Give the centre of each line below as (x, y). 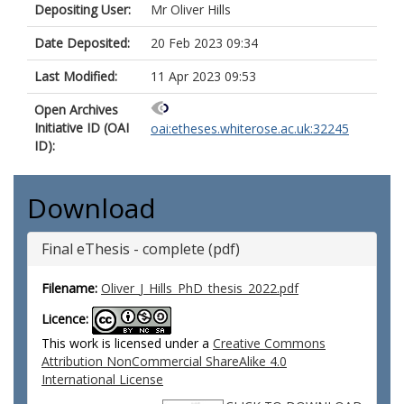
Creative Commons (269, 343)
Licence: (65, 319)
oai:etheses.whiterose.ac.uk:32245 (250, 129)
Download (92, 208)
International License (102, 379)
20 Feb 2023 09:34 (204, 43)
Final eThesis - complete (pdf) (141, 249)
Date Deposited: (82, 43)
